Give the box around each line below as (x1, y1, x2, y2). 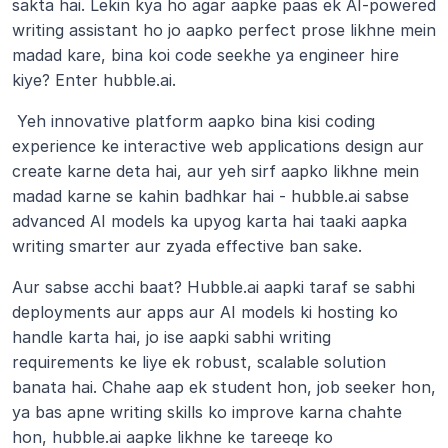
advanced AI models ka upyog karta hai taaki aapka (12, 211, 407, 231)
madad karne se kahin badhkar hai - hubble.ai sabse (12, 186, 409, 206)
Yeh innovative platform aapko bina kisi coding (12, 111, 375, 131)
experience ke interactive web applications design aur (12, 136, 424, 156)
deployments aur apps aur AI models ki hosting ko (12, 302, 398, 322)
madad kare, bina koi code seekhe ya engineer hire (12, 45, 399, 65)
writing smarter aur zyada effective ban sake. (12, 236, 367, 256)
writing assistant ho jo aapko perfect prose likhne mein (12, 20, 436, 40)
